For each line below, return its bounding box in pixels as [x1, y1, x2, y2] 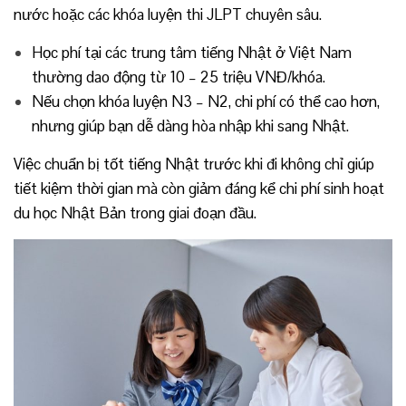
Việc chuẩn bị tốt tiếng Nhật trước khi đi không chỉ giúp [14, 153, 374, 174]
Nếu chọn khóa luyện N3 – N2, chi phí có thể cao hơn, [32, 91, 380, 111]
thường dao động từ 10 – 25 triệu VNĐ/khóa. [32, 66, 325, 87]
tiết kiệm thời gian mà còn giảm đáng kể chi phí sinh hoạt [14, 178, 384, 198]
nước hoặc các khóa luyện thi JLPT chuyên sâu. [14, 4, 322, 24]
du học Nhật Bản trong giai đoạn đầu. [14, 202, 256, 223]
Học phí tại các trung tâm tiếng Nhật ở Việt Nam [32, 42, 352, 63]
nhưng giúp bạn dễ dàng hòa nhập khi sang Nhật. [32, 115, 349, 136]
